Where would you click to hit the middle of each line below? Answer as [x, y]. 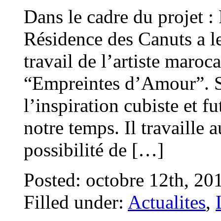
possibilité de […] [94, 149]
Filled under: [76, 202]
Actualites [167, 202]
